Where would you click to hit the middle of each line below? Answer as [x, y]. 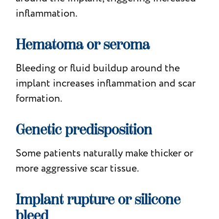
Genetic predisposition [84, 130]
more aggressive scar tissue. [77, 168]
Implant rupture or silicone [98, 199]
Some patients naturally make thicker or [104, 153]
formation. [39, 98]
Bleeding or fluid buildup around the [98, 68]
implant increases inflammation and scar [105, 83]
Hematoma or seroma [82, 44]
